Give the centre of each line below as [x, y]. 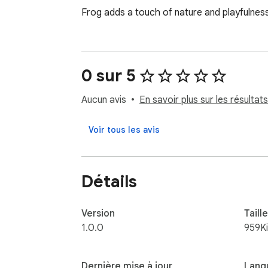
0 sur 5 [109, 76]
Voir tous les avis [124, 130]
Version [98, 213]
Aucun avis [104, 100]
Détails [109, 181]
